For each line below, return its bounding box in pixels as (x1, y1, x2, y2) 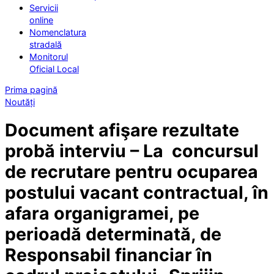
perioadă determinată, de (5, 223, 221, 245)
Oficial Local (29, 64, 79, 75)
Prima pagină (5, 84, 57, 95)
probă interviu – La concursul (5, 140, 259, 162)
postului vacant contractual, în (5, 182, 268, 204)
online (29, 15, 53, 26)
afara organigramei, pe (5, 202, 199, 224)
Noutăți (5, 97, 35, 108)
